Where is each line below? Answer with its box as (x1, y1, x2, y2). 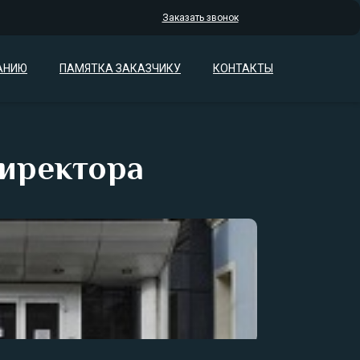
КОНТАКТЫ (213, 62, 273, 75)
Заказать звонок (162, 12, 239, 23)
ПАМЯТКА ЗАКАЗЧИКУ (59, 62, 181, 75)
